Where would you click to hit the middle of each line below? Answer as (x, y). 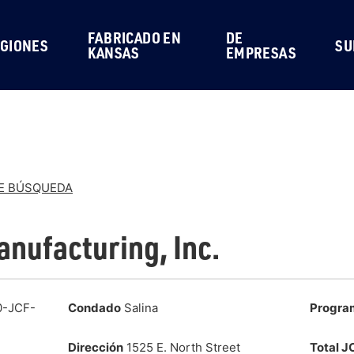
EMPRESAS (261, 53)
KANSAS (113, 53)
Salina (139, 307)
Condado (94, 307)
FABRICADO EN (134, 38)
